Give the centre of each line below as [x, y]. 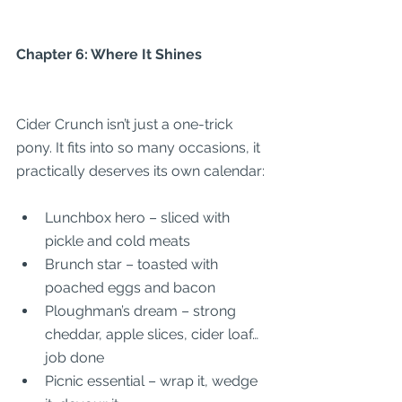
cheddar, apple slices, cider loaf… [153, 334]
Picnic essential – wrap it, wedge [153, 381]
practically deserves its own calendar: [140, 171]
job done [74, 358]
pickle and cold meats [118, 241]
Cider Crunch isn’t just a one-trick [126, 124]
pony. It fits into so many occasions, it [140, 148]
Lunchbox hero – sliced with [139, 218]
